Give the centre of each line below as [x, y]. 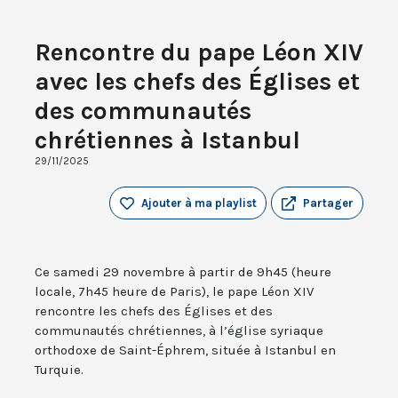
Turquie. [59, 370]
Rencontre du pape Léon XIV [199, 52]
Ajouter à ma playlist [199, 203]
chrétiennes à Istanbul [167, 140]
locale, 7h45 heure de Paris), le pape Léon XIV [174, 292]
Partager [328, 203]
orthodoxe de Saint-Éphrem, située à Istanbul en [185, 350]
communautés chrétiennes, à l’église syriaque [179, 331]
